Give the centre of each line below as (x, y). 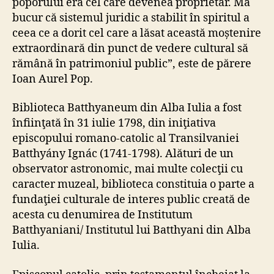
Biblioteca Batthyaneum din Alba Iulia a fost (127, 108)
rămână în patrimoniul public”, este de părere (132, 64)
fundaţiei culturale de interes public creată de (131, 200)
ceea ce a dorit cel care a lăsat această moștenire (137, 33)
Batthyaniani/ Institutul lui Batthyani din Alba (131, 231)
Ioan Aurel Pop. (53, 79)
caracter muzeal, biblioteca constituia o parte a (133, 185)
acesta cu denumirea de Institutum (102, 215)
